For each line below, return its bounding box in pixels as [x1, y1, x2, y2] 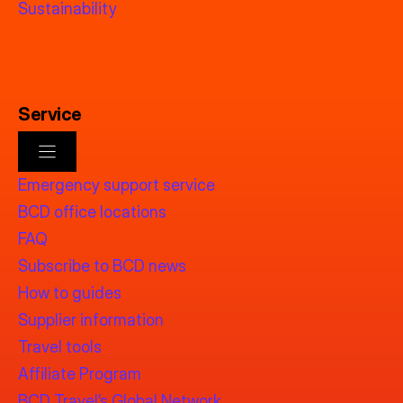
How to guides [18, 283, 121, 303]
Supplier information [18, 310, 164, 330]
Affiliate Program [18, 364, 141, 384]
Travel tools [18, 337, 102, 357]
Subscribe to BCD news [18, 256, 186, 276]
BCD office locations [18, 202, 166, 222]
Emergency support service [18, 175, 215, 195]
